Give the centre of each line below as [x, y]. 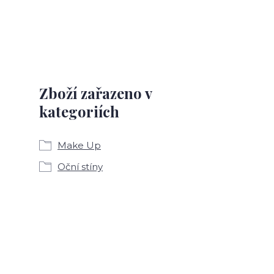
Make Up [79, 145]
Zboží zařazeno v [95, 93]
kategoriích [79, 111]
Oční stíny [80, 167]
